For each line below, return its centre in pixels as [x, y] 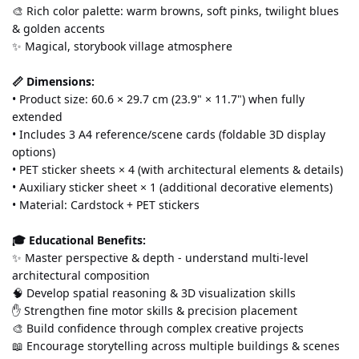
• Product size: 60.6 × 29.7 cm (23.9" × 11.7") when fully [158, 99]
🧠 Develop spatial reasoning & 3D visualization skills [154, 292]
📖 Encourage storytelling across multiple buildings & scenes [176, 345]
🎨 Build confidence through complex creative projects [158, 328]
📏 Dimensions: [53, 81]
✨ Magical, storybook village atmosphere [122, 46]
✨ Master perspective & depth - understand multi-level [160, 257]
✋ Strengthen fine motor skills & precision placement [155, 310]
